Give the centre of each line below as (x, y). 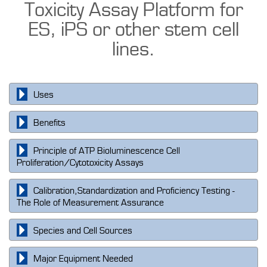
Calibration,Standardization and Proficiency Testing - (134, 191)
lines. (133, 49)
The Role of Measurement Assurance (90, 203)
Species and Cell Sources (83, 231)
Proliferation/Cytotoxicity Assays (80, 163)
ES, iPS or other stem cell (133, 30)
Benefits (49, 123)
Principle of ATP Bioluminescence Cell (107, 151)
